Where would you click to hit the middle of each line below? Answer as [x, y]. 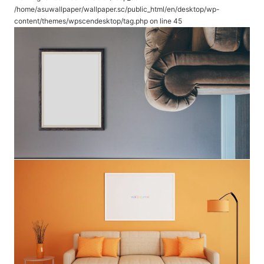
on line [161, 21]
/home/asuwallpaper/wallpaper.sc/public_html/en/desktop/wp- [117, 9]
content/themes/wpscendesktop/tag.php [81, 21]
